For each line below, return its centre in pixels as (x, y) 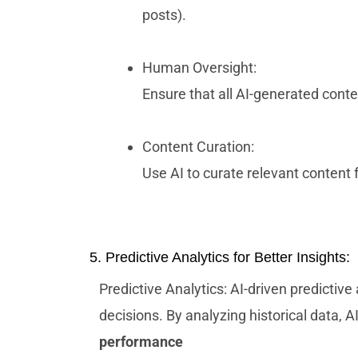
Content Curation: (198, 147)
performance (141, 342)
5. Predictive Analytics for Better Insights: (220, 258)
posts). (164, 15)
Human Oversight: (199, 68)
